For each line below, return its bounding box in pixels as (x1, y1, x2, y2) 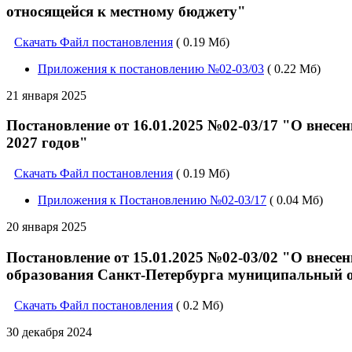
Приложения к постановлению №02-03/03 (38, 61, 264, 75)
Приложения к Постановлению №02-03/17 (38, 193, 266, 207)
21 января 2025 (6, 88, 86, 102)
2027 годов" (6, 134, 88, 152)
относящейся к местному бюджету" (6, 2, 246, 20)
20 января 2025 (6, 220, 86, 234)
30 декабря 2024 (6, 324, 92, 339)
